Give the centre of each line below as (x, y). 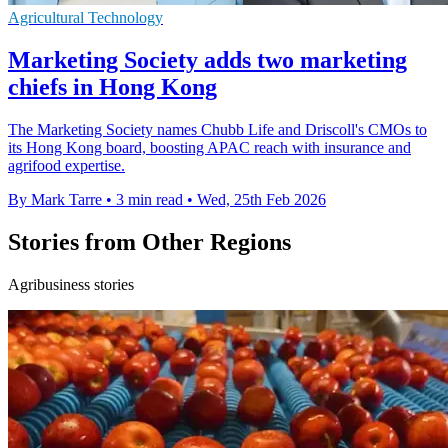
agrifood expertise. (66, 166)
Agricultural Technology (85, 18)
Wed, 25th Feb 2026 (261, 200)
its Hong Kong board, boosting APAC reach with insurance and (209, 148)
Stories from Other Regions (149, 242)
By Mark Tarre (55, 200)
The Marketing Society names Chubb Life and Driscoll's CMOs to (217, 130)
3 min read (149, 200)
